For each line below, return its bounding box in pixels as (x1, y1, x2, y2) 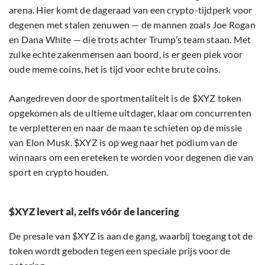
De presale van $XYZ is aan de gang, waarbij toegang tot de (9, 230, 253, 242)
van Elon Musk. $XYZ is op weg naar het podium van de (9, 137, 238, 148)
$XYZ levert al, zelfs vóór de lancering (9, 205, 179, 218)
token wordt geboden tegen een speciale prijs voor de (9, 245, 231, 257)
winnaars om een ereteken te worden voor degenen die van (9, 151, 254, 163)
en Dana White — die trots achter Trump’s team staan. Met (9, 34, 251, 46)
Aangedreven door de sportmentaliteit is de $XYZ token (9, 92, 242, 104)
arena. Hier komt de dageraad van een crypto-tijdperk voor (9, 4, 253, 16)
